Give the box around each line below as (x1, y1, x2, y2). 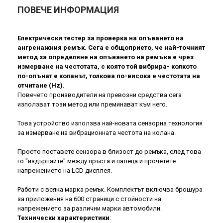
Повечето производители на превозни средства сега (17, 91, 182, 99)
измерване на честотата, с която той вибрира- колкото (17, 62, 197, 70)
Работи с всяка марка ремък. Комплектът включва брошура (17, 185, 203, 193)
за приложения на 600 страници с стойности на (17, 195, 161, 203)
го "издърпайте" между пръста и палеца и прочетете (17, 157, 176, 165)
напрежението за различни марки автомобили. (17, 204, 162, 212)
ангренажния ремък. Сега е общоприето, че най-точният (17, 43, 205, 51)
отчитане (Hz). (17, 81, 65, 89)
